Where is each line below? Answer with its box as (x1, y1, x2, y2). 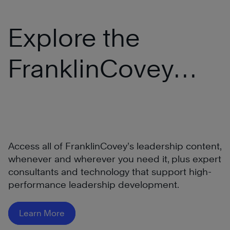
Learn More (19, 208, 65, 218)
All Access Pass (8, 84, 187, 114)
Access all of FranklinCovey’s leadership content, (8, 140, 221, 151)
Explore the (8, 23, 140, 52)
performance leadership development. (8, 179, 179, 190)
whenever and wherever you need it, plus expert (8, 153, 221, 164)
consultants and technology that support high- (8, 166, 212, 177)
